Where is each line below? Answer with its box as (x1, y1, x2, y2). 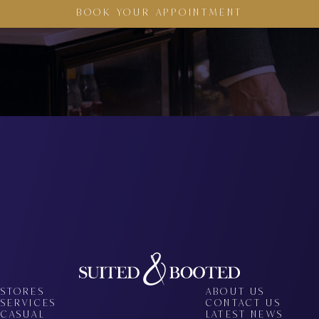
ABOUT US (206, 286, 266, 298)
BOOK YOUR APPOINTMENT (75, 6, 244, 18)
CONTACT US (206, 297, 281, 309)
